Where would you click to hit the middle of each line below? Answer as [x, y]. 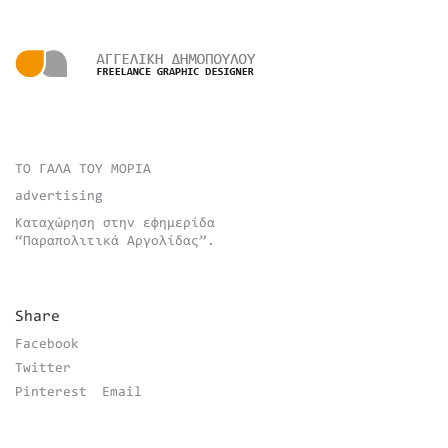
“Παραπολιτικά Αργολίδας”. [115, 242]
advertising [59, 196]
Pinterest [51, 393]
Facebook [47, 345]
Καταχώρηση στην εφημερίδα [115, 224]
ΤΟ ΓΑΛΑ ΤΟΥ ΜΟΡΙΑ [83, 170]
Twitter [43, 369]
